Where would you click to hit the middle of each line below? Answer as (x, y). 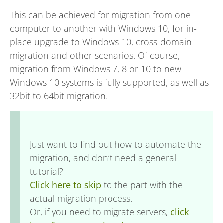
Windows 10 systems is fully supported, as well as (109, 82)
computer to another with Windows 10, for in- (103, 28)
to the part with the (142, 185)
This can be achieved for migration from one (100, 15)
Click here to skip (65, 185)
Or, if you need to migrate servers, (100, 212)
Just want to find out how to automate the (115, 144)
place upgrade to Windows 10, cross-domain (101, 42)
